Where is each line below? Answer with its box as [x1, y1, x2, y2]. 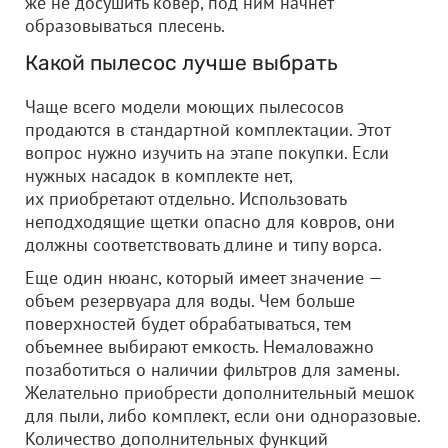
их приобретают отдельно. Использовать [25, 187, 346, 210]
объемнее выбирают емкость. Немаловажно [25, 335, 374, 358]
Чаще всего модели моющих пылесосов [25, 95, 344, 118]
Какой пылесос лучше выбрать [25, 50, 338, 75]
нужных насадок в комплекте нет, [25, 164, 292, 187]
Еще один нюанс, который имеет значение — [25, 266, 382, 289]
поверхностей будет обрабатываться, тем [25, 312, 352, 335]
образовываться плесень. [25, 14, 225, 37]
